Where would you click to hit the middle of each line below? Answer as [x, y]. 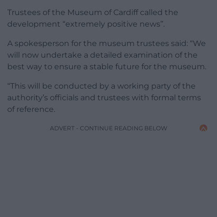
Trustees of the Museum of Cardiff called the [93, 12]
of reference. [31, 109]
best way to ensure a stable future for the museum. [107, 66]
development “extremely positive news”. [86, 24]
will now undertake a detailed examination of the [102, 55]
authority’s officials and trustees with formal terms [104, 97]
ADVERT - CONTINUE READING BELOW [108, 128]
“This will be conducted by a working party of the [101, 86]
